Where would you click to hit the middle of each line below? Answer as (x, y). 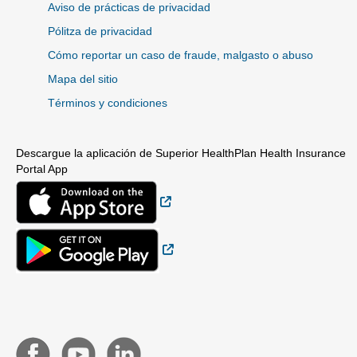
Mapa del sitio (83, 79)
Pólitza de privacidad (100, 31)
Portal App (42, 169)
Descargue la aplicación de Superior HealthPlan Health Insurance (181, 153)
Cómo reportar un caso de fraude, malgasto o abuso (180, 55)
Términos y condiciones (108, 103)
